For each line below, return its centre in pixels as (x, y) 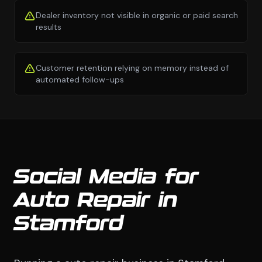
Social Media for (106, 177)
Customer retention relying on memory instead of (132, 68)
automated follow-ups (80, 79)
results (49, 27)
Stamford (69, 224)
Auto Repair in (96, 201)
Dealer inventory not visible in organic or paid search (137, 15)
